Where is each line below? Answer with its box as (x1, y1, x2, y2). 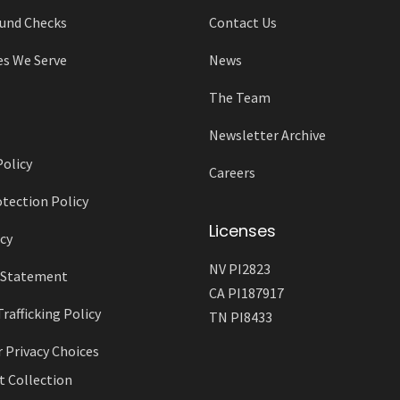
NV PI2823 (209, 260, 271, 279)
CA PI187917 (209, 284, 284, 303)
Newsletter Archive (209, 126, 326, 145)
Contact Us (209, 13, 277, 32)
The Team (209, 88, 271, 107)
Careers (209, 163, 255, 182)
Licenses (209, 220, 276, 243)
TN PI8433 (209, 308, 272, 327)
